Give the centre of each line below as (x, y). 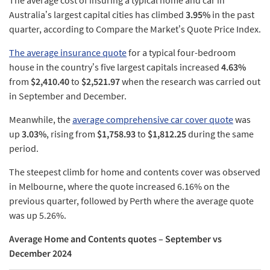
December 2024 (40, 253)
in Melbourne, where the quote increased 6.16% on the (119, 187)
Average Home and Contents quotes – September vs (115, 239)
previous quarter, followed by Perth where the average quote (131, 201)
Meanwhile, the (41, 120)
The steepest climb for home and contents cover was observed (135, 172)
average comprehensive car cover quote (153, 120)
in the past (232, 15)
